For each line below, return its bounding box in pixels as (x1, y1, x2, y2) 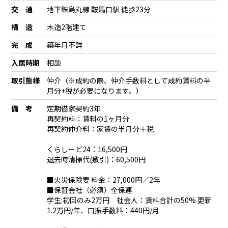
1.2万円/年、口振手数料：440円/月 (47, 205, 160, 215)
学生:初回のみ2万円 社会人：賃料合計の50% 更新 (47, 194, 212, 205)
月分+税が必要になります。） (47, 85, 144, 96)
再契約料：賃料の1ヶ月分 (47, 113, 130, 124)
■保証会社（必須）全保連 (47, 184, 133, 195)
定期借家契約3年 (47, 103, 108, 113)
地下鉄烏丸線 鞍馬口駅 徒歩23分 (47, 4, 151, 14)
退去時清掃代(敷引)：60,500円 (47, 154, 146, 164)
